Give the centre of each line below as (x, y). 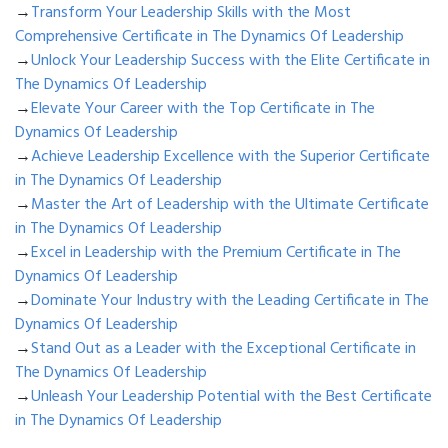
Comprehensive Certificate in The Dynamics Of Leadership (209, 37)
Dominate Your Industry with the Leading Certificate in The (230, 301)
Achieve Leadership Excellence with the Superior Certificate (230, 157)
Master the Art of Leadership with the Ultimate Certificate (230, 205)
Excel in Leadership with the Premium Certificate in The (216, 253)
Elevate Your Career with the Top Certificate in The (203, 109)
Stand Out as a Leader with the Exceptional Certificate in (223, 349)
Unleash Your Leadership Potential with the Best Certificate (231, 397)
